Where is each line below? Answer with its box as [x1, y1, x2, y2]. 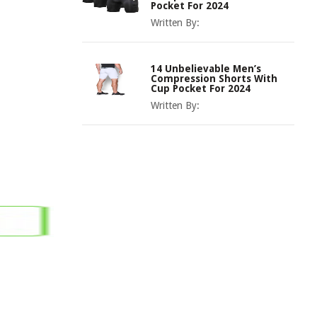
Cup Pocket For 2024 [151, 83, 250, 94]
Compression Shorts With [151, 73, 277, 84]
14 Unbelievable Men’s [151, 63, 261, 74]
